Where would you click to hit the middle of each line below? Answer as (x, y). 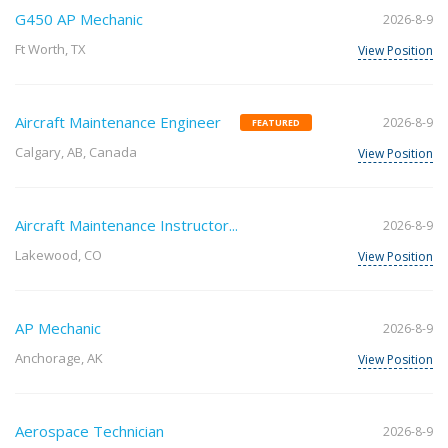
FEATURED (276, 123)
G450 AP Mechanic (79, 19)
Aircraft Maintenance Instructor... (126, 225)
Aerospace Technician (89, 431)
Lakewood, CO (58, 255)
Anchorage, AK (59, 358)
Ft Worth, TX (50, 49)
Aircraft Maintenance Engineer (118, 122)
